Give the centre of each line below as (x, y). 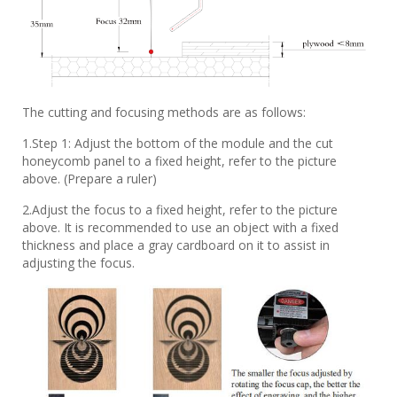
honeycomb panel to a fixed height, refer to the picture (179, 160)
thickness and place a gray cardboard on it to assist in (176, 245)
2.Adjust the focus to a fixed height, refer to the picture (180, 209)
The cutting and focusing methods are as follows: (164, 112)
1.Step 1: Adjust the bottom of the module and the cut (178, 143)
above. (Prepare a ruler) (90, 178)
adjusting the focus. (78, 262)
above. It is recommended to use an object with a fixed (180, 227)
